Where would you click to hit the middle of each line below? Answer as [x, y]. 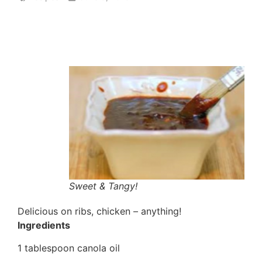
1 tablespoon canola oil [69, 248]
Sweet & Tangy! [103, 186]
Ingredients [44, 225]
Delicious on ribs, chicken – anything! [99, 211]
